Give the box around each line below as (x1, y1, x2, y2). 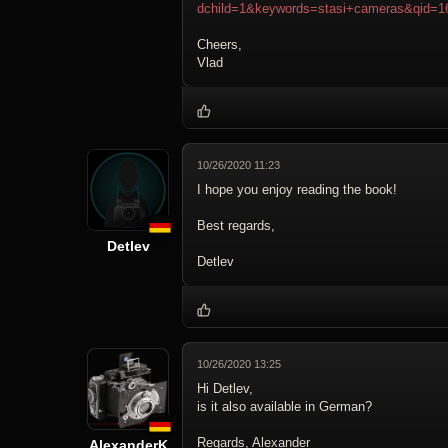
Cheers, (197, 37, 242, 53)
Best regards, (197, 218, 275, 234)
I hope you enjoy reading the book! (197, 182, 397, 198)
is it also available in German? (197, 399, 372, 415)
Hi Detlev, (197, 381, 253, 397)
